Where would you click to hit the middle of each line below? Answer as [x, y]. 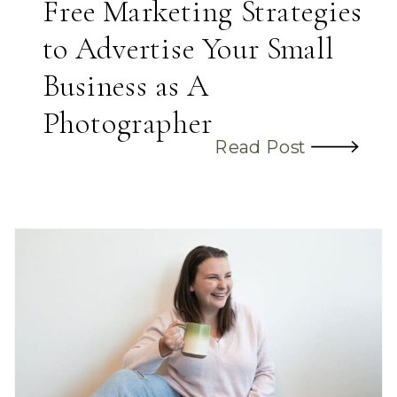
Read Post [261, 146]
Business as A [125, 86]
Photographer [127, 123]
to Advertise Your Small [188, 48]
